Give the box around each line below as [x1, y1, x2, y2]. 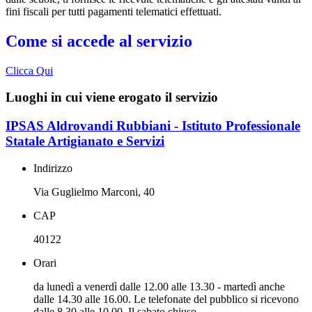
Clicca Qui [6, 64, 53, 77]
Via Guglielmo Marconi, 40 [33, 185, 155, 198]
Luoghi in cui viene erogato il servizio [6, 90, 218, 105]
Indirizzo [33, 162, 72, 174]
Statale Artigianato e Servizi [6, 134, 164, 149]
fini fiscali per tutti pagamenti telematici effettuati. [6, 5, 221, 17]
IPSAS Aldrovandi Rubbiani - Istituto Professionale [6, 118, 300, 134]
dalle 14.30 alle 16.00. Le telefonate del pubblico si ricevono [33, 292, 299, 305]
